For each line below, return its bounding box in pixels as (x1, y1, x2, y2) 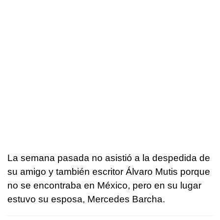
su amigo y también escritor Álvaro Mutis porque (7, 166, 210, 177)
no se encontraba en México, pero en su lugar (7, 180, 201, 191)
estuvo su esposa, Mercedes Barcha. (7, 194, 165, 205)
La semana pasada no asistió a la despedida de (7, 153, 210, 164)
